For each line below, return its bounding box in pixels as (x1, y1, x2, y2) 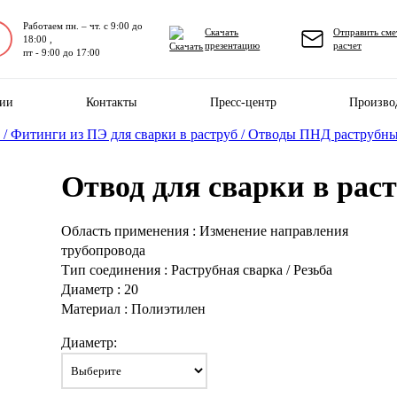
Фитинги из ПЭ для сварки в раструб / (11, 127, 248, 142)
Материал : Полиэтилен (61, 301, 206, 316)
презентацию (205, 40, 261, 51)
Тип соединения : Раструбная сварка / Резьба (61, 262, 333, 277)
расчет (332, 40, 362, 51)
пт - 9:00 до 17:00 (23, 46, 101, 58)
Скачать (205, 27, 239, 37)
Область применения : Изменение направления (61, 223, 349, 238)
